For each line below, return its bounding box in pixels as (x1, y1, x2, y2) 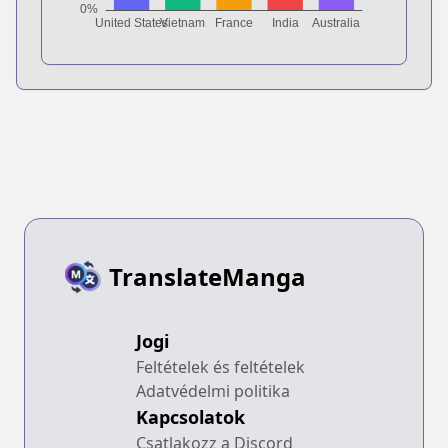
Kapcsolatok (136, 404, 245, 429)
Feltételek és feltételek (136, 355, 305, 378)
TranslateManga (109, 259, 306, 293)
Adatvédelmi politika (136, 379, 290, 402)
